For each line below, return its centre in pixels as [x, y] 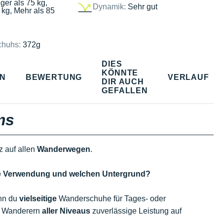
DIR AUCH [123, 81]
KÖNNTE [120, 73]
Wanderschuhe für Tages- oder [111, 199]
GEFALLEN [125, 90]
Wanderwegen [64, 149]
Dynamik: [109, 6]
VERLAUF [188, 77]
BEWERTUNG [54, 77]
